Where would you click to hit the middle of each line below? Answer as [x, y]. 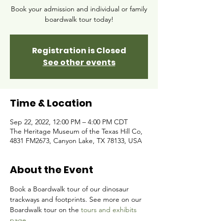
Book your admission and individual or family [79, 9]
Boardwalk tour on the [45, 210]
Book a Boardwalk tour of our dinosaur [70, 189]
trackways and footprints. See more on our [77, 199]
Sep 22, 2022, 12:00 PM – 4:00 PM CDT [69, 122]
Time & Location [51, 103]
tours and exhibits [110, 210]
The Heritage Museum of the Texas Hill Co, [76, 131]
